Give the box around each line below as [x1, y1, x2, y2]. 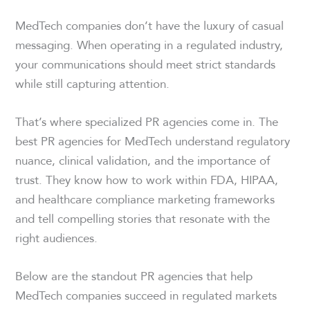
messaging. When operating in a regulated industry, [15, 35, 284, 54]
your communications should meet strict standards [15, 54, 276, 73]
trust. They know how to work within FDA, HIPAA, [15, 170, 279, 190]
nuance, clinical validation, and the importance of [15, 151, 271, 170]
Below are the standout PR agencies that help [15, 266, 253, 286]
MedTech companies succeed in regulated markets [15, 286, 277, 305]
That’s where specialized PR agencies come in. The [15, 112, 279, 131]
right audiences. [15, 228, 98, 248]
